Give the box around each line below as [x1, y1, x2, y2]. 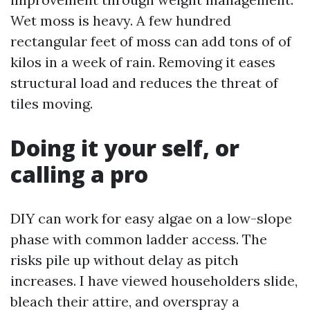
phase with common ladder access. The [10, 230, 267, 248]
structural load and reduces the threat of [10, 74, 278, 91]
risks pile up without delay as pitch [10, 251, 239, 268]
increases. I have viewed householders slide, [10, 272, 298, 289]
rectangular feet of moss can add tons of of [10, 33, 291, 50]
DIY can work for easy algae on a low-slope [10, 210, 292, 227]
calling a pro [10, 159, 148, 189]
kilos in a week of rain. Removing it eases [10, 53, 275, 71]
